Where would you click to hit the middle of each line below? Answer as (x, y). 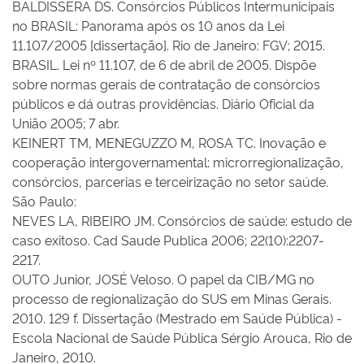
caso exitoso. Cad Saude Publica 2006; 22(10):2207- (168, 240)
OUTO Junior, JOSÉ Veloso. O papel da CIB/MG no (163, 279)
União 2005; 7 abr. (66, 123)
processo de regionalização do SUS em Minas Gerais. (172, 298)
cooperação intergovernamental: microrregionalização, (178, 162)
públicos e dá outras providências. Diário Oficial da (163, 103)
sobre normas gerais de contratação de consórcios (166, 84)
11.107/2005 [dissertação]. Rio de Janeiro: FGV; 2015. (169, 45)
